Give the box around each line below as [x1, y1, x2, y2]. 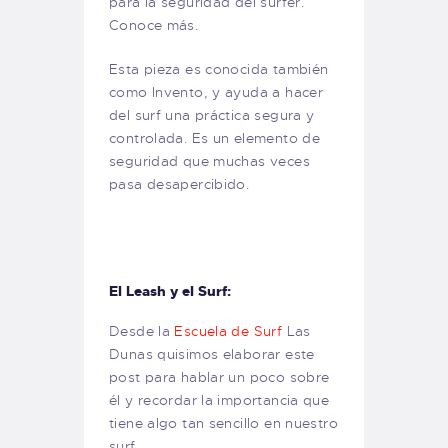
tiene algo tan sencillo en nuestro [109, 413, 338, 432]
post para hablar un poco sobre [109, 367, 330, 386]
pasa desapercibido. [109, 174, 250, 193]
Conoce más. [109, 15, 199, 34]
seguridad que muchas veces [109, 151, 310, 170]
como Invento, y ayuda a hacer [109, 82, 324, 101]
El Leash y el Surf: [109, 281, 231, 300]
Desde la [109, 321, 175, 340]
